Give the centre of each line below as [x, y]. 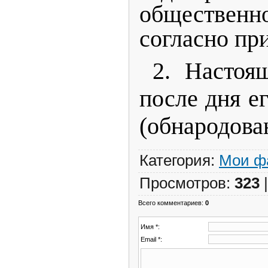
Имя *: [150, 226]
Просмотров [183, 183]
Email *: [151, 239]
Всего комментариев [170, 202]
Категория [175, 160]
